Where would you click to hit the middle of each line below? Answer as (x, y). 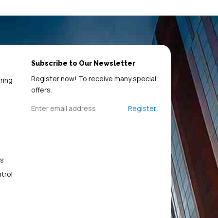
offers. (41, 90)
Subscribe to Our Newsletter (83, 63)
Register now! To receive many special (93, 78)
